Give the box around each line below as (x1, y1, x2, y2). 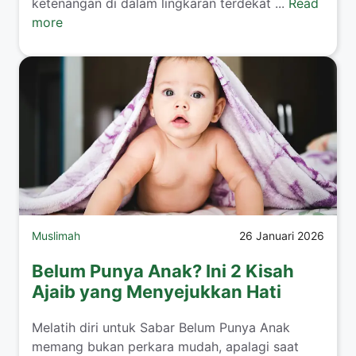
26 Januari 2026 (239, 229, 324, 243)
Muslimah (32, 229, 80, 243)
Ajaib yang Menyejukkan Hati (32, 281, 281, 303)
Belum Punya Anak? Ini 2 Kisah (32, 261, 294, 282)
